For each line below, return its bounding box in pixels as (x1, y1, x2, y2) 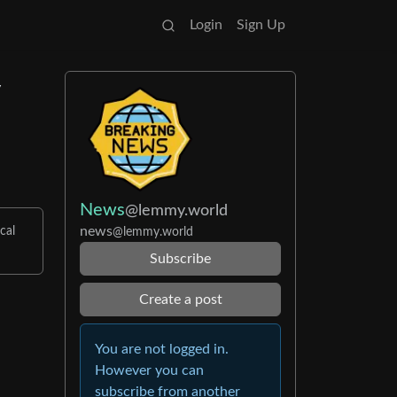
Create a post (138, 292, 222, 307)
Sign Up (237, 18, 285, 32)
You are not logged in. (95, 342, 229, 356)
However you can (95, 363, 204, 378)
